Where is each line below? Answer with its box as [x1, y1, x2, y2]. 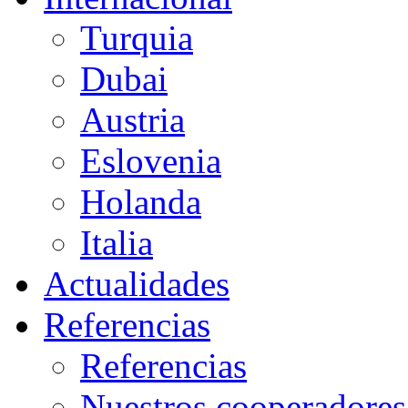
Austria [80, 100, 185, 139]
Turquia [80, 18, 193, 57]
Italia [80, 223, 153, 262]
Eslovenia [80, 141, 221, 180]
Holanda [80, 182, 201, 221]
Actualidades [44, 264, 229, 303]
